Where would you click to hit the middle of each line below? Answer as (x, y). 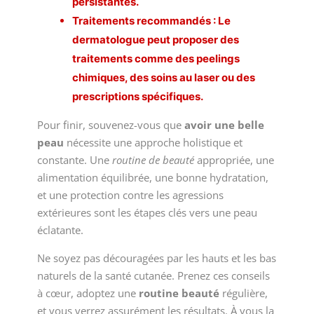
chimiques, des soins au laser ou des (163, 77)
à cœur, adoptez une (88, 293)
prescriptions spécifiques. (137, 96)
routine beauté (179, 293)
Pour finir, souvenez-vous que (110, 125)
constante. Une (74, 160)
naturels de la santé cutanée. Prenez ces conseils (153, 275)
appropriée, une (234, 160)
